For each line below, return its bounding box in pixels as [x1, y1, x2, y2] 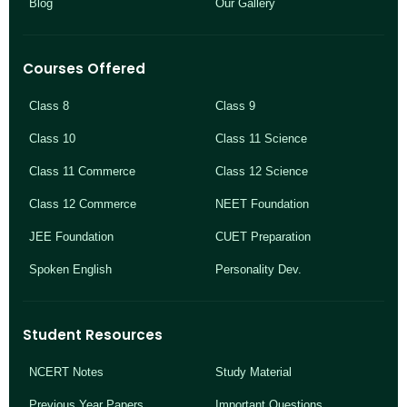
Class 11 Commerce [29, 164, 135, 178]
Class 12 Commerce [29, 196, 136, 211]
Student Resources [23, 325, 163, 345]
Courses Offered [23, 59, 145, 79]
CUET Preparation [215, 229, 311, 243]
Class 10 [29, 131, 75, 145]
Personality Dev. [215, 262, 302, 276]
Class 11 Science [215, 131, 307, 145]
